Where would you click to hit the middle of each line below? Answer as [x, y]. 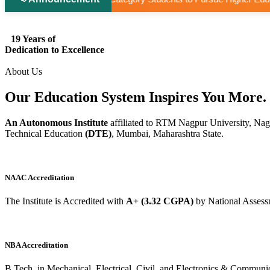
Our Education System [77, 97]
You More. [232, 97]
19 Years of [33, 39]
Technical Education [45, 133]
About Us [24, 71]
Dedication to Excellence [55, 49]
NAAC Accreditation [39, 177]
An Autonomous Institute [58, 122]
